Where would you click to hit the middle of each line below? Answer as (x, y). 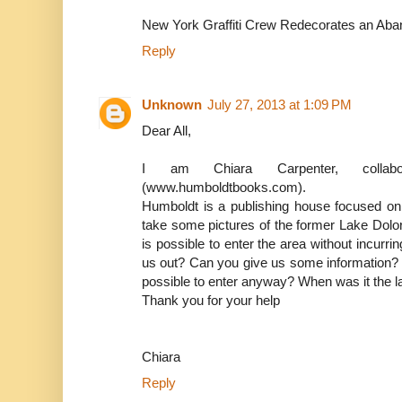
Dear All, (166, 130)
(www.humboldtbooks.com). (224, 187)
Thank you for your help (211, 300)
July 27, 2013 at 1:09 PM (280, 104)
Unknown (172, 104)
